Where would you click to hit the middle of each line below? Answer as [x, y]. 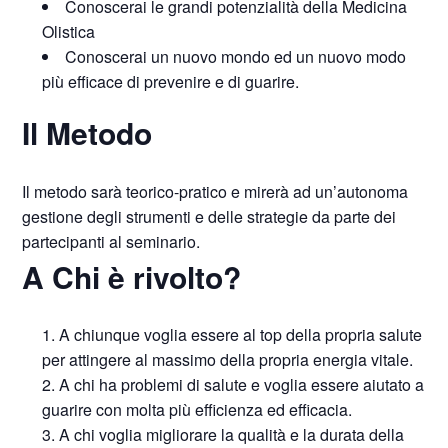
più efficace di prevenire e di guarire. [171, 81]
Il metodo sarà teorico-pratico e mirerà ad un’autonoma [215, 191]
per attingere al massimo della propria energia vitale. [228, 359]
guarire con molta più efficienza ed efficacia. [197, 409]
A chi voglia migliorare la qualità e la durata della [232, 434]
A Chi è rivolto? [132, 276]
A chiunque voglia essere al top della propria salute [241, 334]
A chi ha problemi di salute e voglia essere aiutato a [242, 384]
